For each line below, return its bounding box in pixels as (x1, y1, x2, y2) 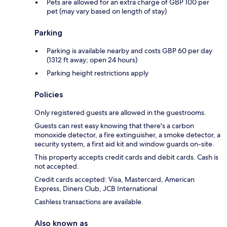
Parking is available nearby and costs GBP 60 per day (47, 46, 212, 55)
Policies (34, 89, 63, 99)
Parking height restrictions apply (47, 68, 148, 78)
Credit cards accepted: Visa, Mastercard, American (34, 174, 195, 184)
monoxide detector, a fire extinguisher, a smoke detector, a (34, 130, 220, 139)
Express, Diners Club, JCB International (34, 183, 157, 193)
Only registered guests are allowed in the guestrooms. (34, 107, 206, 117)
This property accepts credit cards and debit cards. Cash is (34, 152, 218, 162)
